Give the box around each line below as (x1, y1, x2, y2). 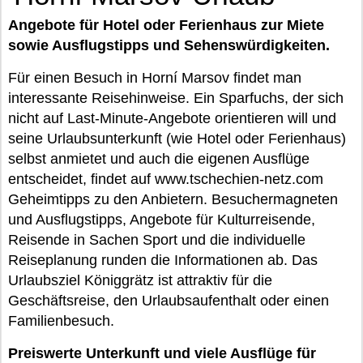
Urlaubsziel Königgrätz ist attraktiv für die (8, 272, 272, 288)
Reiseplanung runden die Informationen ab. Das (8, 252, 318, 268)
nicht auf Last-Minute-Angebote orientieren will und (8, 110, 336, 126)
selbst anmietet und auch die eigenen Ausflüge (8, 151, 310, 167)
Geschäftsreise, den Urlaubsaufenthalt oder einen (8, 293, 329, 309)
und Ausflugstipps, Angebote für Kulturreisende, (8, 211, 315, 228)
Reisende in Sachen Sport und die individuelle (8, 232, 305, 248)
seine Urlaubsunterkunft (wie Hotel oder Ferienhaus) (8, 130, 346, 147)
